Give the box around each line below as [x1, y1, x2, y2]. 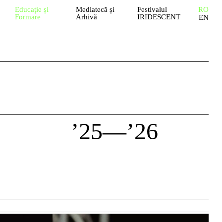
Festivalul [137, 5, 167, 13]
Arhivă [76, 13, 98, 21]
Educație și [14, 5, 49, 13]
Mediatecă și [76, 5, 115, 13]
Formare [14, 13, 41, 21]
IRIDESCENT [137, 13, 180, 21]
